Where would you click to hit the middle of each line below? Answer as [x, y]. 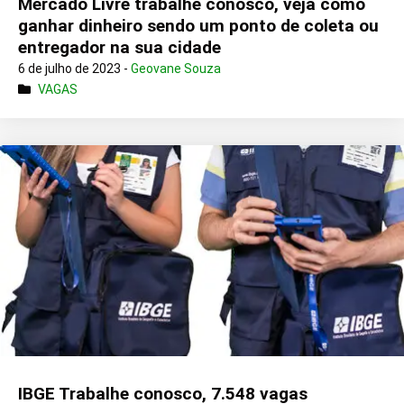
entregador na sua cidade [119, 48]
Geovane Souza [176, 69]
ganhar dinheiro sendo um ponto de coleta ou [198, 26]
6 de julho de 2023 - [74, 69]
